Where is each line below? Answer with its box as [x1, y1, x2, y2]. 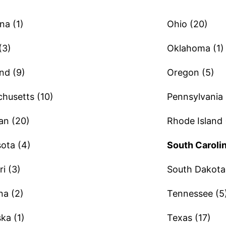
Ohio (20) [166, 19, 208, 29]
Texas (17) [166, 212, 211, 223]
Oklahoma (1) [166, 43, 224, 53]
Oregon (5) [166, 67, 214, 78]
